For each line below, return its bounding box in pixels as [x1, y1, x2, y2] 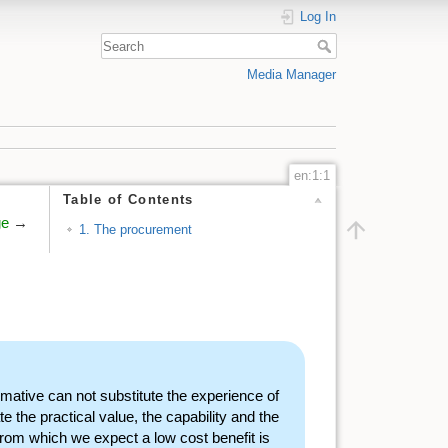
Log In [300, 8, 336, 24]
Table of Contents [63, 192, 194, 208]
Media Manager [247, 66, 336, 82]
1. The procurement [78, 222, 192, 238]
